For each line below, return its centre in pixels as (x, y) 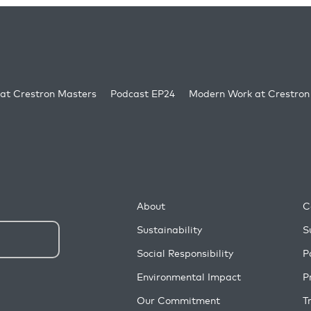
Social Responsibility (185, 253)
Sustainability (169, 229)
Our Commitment (178, 300)
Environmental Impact (188, 277)
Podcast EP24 (143, 93)
